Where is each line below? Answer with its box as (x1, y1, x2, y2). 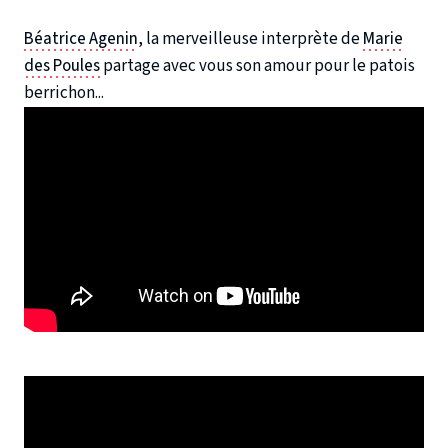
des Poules (24, 54, 100, 79)
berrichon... (24, 81, 104, 106)
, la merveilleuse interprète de (138, 27, 363, 52)
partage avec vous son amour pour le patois (100, 54, 415, 79)
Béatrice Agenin (24, 27, 138, 52)
